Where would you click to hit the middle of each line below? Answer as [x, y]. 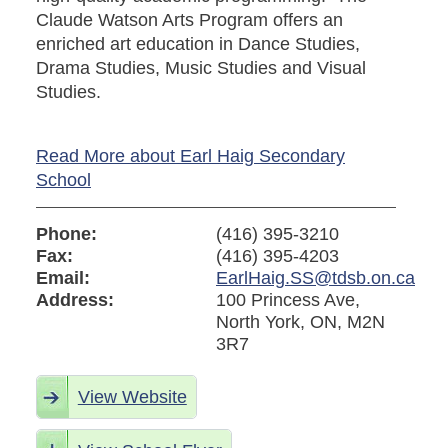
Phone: [66, 234]
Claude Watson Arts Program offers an [189, 20]
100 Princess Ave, [288, 300]
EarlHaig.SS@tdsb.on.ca [315, 278]
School [63, 180]
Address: [75, 300]
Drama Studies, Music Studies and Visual [201, 68]
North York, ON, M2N [300, 322]
